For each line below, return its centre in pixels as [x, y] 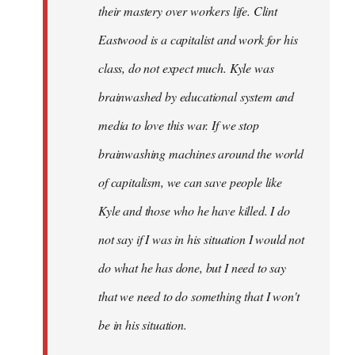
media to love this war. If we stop [179, 124]
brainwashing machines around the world [201, 153]
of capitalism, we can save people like [190, 181]
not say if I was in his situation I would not [201, 239]
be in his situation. [143, 324]
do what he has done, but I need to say [192, 267]
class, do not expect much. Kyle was [186, 67]
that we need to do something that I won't [199, 296]
